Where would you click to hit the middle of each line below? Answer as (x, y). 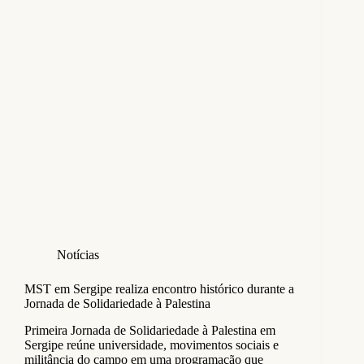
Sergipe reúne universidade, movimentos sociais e (152, 345)
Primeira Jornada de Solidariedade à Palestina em (150, 331)
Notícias (78, 255)
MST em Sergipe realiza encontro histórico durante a (159, 289)
